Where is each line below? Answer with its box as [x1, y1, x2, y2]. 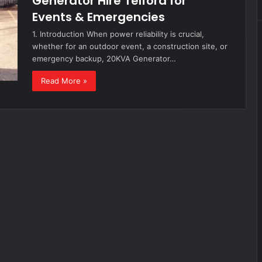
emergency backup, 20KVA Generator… [32, 54, 176, 63]
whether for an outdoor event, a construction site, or [32, 42, 227, 51]
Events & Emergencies [32, 9, 165, 25]
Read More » [41, 76, 87, 85]
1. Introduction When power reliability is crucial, [32, 29, 204, 39]
